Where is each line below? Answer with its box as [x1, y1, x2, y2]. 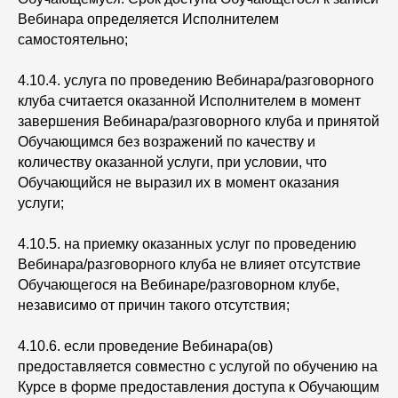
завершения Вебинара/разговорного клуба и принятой [18, 114, 379, 129]
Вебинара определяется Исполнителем [18, 12, 279, 27]
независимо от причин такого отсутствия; [18, 298, 293, 313]
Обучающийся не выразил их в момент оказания [18, 175, 339, 190]
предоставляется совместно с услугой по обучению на [18, 359, 378, 374]
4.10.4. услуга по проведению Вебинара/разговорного [18, 73, 374, 88]
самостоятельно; [18, 32, 128, 47]
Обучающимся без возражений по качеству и [18, 134, 315, 149]
